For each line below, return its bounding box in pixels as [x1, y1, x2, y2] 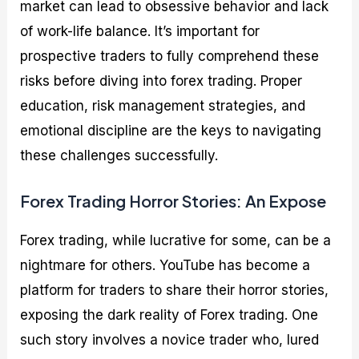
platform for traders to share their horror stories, [20, 281, 329, 298]
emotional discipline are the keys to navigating [20, 122, 322, 139]
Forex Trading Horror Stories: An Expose [20, 190, 327, 211]
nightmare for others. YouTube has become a [20, 256, 311, 273]
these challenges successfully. [20, 147, 219, 163]
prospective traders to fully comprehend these [20, 47, 320, 64]
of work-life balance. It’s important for [20, 22, 260, 39]
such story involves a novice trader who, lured [20, 331, 320, 348]
